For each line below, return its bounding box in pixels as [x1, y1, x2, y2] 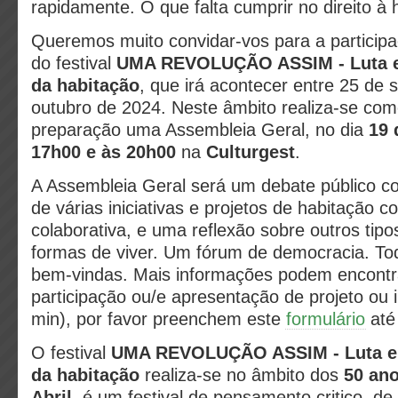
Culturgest [206, 142, 295, 162]
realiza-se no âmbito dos [145, 365, 344, 385]
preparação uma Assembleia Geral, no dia [31, 120, 369, 139]
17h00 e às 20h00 [31, 142, 176, 162]
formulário [286, 309, 365, 329]
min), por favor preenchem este [31, 309, 286, 329]
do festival [31, 53, 116, 73]
